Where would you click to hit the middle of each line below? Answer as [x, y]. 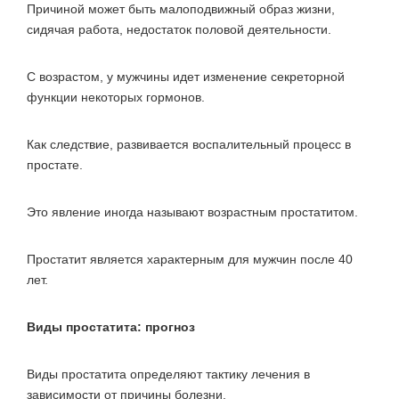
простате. [55, 164]
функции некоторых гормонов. [116, 97]
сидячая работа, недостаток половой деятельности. [179, 29]
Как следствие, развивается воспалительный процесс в [189, 144]
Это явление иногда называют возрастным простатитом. [192, 212]
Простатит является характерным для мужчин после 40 [190, 259]
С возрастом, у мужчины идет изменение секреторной [186, 76]
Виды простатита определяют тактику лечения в [168, 374]
